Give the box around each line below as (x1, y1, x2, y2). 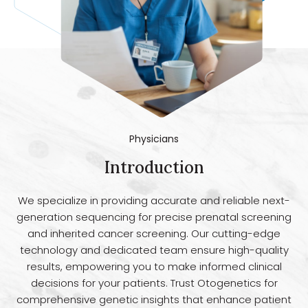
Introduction (104, 156, 204, 178)
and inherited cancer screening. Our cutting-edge (27, 225, 280, 241)
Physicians (129, 131, 179, 146)
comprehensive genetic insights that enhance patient (16, 291, 291, 307)
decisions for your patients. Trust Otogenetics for (30, 275, 278, 290)
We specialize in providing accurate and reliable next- (18, 192, 290, 208)
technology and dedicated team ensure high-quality (19, 242, 289, 257)
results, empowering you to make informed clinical (26, 258, 282, 274)
